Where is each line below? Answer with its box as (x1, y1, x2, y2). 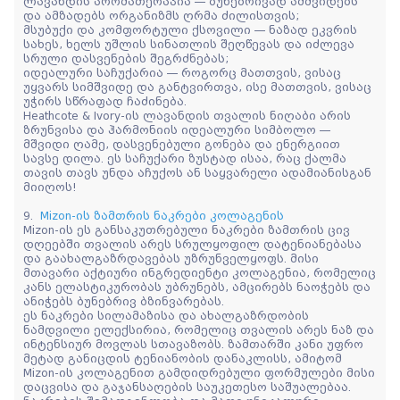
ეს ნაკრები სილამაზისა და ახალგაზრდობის (23, 309, 309, 322)
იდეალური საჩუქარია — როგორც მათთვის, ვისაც (23, 66, 341, 79)
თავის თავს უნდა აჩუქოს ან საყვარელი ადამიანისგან (23, 166, 371, 179)
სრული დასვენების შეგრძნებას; (23, 52, 229, 65)
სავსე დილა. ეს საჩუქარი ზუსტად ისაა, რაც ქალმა (23, 152, 346, 165)
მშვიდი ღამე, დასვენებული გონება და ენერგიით (23, 137, 340, 151)
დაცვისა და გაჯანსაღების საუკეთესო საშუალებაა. (23, 380, 351, 394)
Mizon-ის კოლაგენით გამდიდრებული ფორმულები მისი (23, 366, 375, 379)
